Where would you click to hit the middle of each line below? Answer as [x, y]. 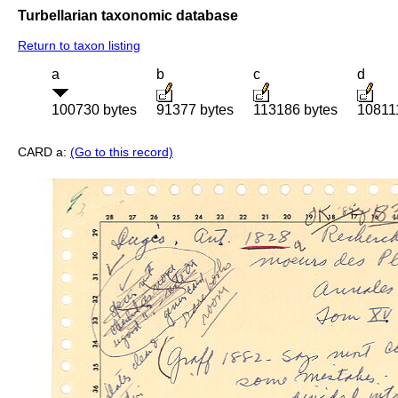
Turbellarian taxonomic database [128, 15]
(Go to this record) [122, 152]
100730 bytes [94, 110]
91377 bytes [195, 110]
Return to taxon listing [79, 46]
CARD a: [44, 152]
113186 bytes [295, 110]
